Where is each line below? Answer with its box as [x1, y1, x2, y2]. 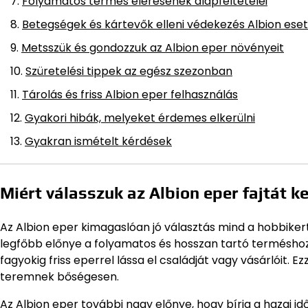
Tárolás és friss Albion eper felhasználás [22, 86, 238, 102]
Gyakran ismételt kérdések [25, 133, 172, 149]
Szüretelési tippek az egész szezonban [25, 63, 232, 79]
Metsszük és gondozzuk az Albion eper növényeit [21, 39, 284, 56]
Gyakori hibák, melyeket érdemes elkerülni [25, 109, 255, 126]
